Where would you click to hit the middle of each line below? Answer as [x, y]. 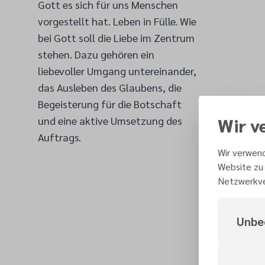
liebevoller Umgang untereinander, [117, 71]
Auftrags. [59, 137]
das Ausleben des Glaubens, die [110, 87]
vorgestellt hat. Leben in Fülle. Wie [117, 21]
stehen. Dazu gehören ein [96, 54]
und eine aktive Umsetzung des [110, 120]
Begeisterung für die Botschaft [110, 104]
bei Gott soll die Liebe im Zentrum [116, 38]
